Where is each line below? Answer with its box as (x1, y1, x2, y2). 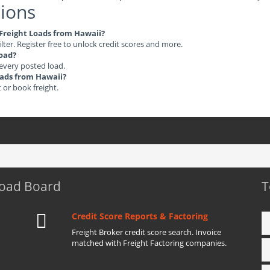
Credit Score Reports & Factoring (72, 210, 208, 222)
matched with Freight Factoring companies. (72, 237, 227, 248)
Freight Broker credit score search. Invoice (72, 227, 221, 237)
